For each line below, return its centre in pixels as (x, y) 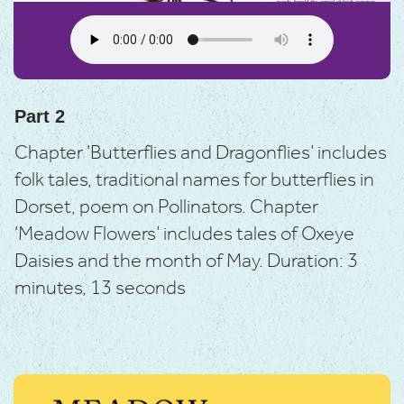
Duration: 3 (312, 262)
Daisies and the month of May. (141, 262)
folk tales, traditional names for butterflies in (194, 181)
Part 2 (40, 117)
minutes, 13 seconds (100, 289)
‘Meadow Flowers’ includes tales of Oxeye (184, 235)
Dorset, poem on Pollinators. (132, 208)
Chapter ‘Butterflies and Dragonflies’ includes (201, 154)
